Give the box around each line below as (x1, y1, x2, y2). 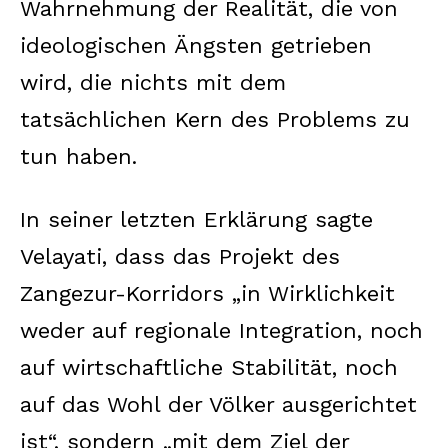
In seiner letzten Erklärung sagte (20, 206, 373, 232)
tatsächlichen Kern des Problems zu (20, 106, 410, 132)
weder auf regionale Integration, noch (20, 317, 423, 343)
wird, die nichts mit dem (20, 69, 286, 95)
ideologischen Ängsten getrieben (20, 32, 372, 58)
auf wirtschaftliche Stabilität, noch (20, 354, 398, 380)
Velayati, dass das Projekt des (20, 243, 340, 269)
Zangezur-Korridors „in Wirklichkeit (20, 280, 395, 306)
